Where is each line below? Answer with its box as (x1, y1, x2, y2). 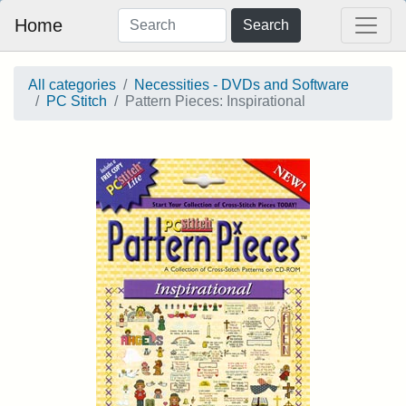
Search (242, 17, 289, 33)
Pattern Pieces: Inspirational (125, 93, 305, 109)
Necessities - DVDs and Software (134, 77, 349, 92)
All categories (28, 77, 116, 92)
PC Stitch (46, 93, 107, 109)
